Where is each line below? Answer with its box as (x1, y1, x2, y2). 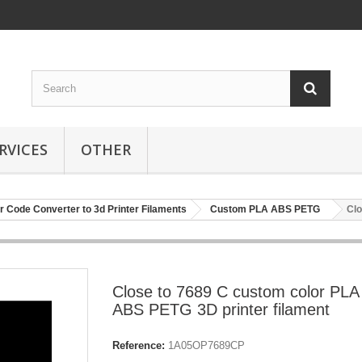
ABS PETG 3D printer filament (112, 301, 330, 318)
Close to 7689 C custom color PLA (112, 283, 359, 301)
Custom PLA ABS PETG (210, 204, 320, 215)
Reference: (112, 339, 165, 351)
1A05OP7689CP (168, 339, 245, 351)
